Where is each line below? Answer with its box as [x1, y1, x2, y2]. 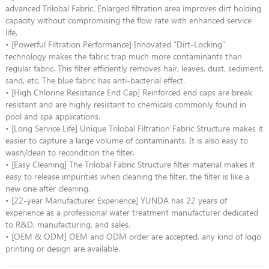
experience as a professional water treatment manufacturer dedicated [5, 206, 258, 218]
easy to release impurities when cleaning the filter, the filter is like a [5, 170, 249, 182]
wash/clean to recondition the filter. [5, 146, 134, 158]
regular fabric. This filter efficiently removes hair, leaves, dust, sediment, [5, 62, 264, 74]
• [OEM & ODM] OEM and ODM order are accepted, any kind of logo [5, 230, 261, 242]
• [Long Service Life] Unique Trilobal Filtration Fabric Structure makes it [5, 122, 263, 134]
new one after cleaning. [5, 182, 90, 194]
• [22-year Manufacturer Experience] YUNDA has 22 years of [5, 194, 227, 206]
